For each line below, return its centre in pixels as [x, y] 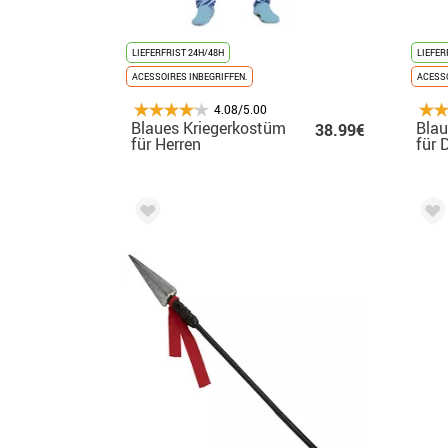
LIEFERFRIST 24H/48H [178, 52]
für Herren [166, 143]
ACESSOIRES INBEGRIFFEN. [189, 76]
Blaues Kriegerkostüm [208, 127]
